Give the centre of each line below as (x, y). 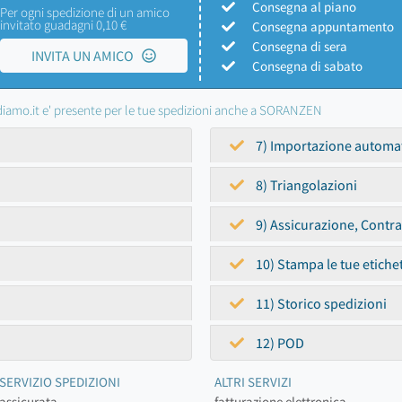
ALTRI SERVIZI (253, 382)
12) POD (279, 343)
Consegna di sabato (307, 66)
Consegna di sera (300, 46)
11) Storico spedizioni (320, 303)
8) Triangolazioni (305, 185)
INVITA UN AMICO (86, 56)
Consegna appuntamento (323, 26)
